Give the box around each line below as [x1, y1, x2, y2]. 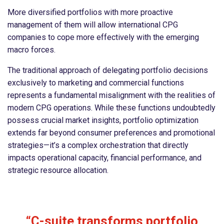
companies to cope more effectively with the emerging [7, 32, 199, 42]
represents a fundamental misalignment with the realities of [7, 90, 215, 100]
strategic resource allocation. [7, 165, 108, 175]
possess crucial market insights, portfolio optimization [7, 115, 198, 125]
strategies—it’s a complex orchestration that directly [7, 140, 188, 150]
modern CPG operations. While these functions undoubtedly [7, 102, 215, 112]
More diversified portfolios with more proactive [7, 7, 173, 17]
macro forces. [7, 44, 55, 54]
